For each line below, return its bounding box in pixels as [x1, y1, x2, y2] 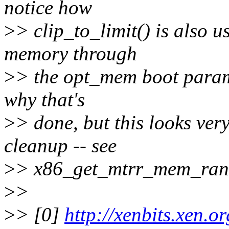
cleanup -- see [4, 134, 117, 157]
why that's [4, 88, 85, 111]
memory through [4, 42, 137, 65]
